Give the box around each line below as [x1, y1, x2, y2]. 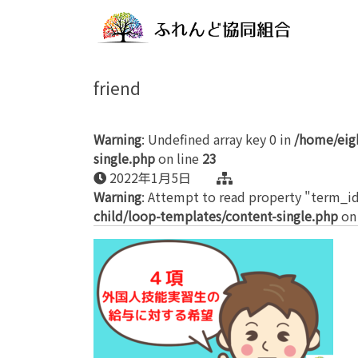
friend [93, 76, 141, 100]
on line [155, 149, 202, 168]
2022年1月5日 [106, 168, 217, 187]
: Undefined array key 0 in [141, 129, 294, 149]
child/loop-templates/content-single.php [93, 206, 338, 225]
